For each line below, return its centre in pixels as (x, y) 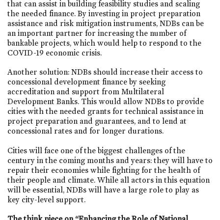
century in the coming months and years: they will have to (110, 160)
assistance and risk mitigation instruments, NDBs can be (106, 24)
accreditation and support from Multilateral (86, 92)
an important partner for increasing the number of (97, 33)
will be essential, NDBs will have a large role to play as (103, 190)
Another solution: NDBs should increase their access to (105, 72)
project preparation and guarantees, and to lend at (97, 121)
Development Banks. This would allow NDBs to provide (106, 102)
